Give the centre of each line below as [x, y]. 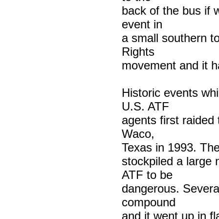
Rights [138, 51]
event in [142, 24]
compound [148, 202]
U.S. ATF [145, 106]
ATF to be [147, 175]
